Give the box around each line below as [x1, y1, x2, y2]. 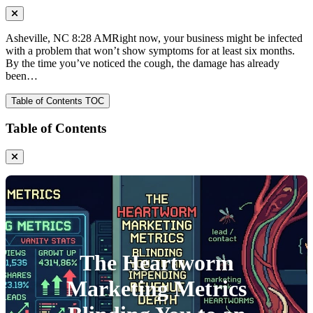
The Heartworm [79, 250, 234, 276]
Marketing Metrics [66, 276, 247, 302]
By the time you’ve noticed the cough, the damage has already [6, 57, 279, 69]
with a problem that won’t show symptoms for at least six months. [6, 44, 295, 57]
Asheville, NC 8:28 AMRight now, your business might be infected [6, 31, 303, 44]
